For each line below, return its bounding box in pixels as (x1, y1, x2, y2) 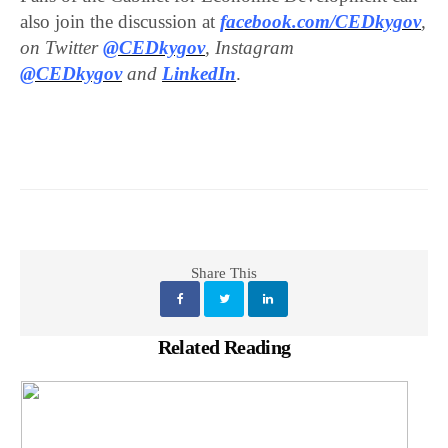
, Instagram (205, 37, 295, 59)
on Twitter (20, 37, 104, 59)
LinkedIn (162, 63, 237, 85)
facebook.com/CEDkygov (220, 11, 422, 33)
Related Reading (157, 336, 291, 359)
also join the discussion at (20, 11, 216, 33)
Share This (191, 265, 257, 282)
